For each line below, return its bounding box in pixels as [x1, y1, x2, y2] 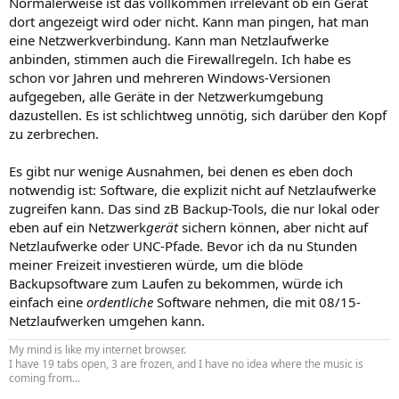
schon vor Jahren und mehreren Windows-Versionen [9, 68, 330, 86]
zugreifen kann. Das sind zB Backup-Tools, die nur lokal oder [9, 199, 379, 217]
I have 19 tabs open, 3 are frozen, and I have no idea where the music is [9, 355, 363, 371]
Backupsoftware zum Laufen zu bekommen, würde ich [9, 273, 343, 292]
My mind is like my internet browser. [9, 341, 186, 357]
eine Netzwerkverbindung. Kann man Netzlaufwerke [9, 30, 329, 49]
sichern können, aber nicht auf [178, 217, 368, 236]
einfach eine [9, 292, 86, 311]
